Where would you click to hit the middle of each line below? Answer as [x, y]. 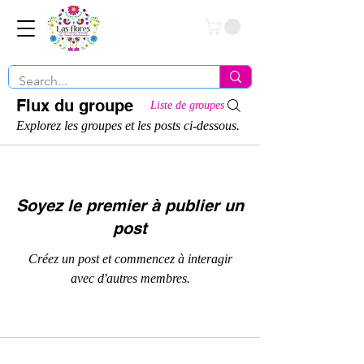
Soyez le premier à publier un [130, 205]
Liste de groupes [187, 105]
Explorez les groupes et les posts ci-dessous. [128, 125]
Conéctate [173, 28]
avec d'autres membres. [130, 278]
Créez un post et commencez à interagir [130, 258]
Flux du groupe [75, 105]
